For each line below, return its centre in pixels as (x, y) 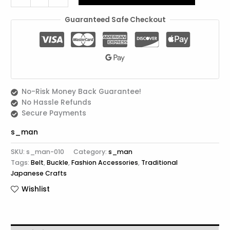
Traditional (160, 163)
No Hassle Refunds (56, 102)
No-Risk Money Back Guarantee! (81, 91)
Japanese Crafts (39, 174)
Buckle (58, 163)
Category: (91, 152)
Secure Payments (54, 113)
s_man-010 (45, 152)
